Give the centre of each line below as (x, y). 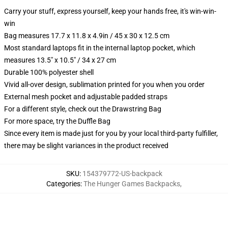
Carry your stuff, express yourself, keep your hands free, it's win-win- (110, 11)
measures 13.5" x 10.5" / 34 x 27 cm (60, 60)
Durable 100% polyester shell (49, 72)
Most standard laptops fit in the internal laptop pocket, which (100, 48)
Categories (63, 184)
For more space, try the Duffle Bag (57, 121)
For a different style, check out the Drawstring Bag (83, 109)
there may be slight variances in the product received (86, 146)
